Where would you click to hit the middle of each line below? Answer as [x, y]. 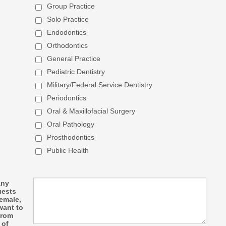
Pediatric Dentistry [76, 72]
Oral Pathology [71, 124]
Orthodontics [67, 45]
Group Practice [71, 6]
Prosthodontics [71, 137]
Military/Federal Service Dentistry [100, 85]
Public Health [68, 150]
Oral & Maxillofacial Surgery [91, 111]
